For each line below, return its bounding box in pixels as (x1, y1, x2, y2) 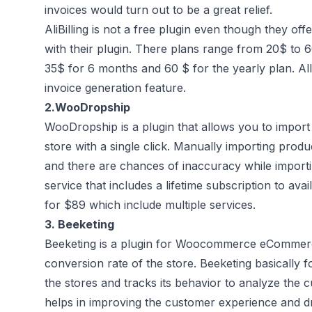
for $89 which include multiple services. (45, 198, 256, 212)
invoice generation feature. (45, 81, 186, 95)
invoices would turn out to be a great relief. (45, 3, 272, 17)
